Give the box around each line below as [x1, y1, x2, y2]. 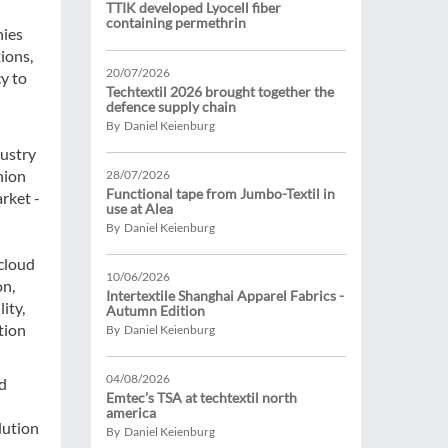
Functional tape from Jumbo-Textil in [106, 185, 335, 202]
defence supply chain [106, 98, 236, 115]
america [106, 404, 156, 421]
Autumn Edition [106, 302, 205, 319]
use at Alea [106, 200, 173, 217]
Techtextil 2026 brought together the [106, 83, 334, 100]
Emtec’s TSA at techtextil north [106, 389, 297, 406]
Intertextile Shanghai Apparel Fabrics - [106, 287, 344, 304]
